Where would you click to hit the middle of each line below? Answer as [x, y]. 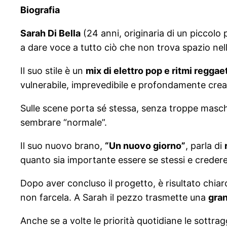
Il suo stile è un [53, 71]
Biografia [40, 10]
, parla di [205, 146]
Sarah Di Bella [50, 33]
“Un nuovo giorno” [145, 146]
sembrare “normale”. [64, 123]
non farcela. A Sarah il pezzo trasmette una [114, 198]
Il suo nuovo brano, [63, 146]
